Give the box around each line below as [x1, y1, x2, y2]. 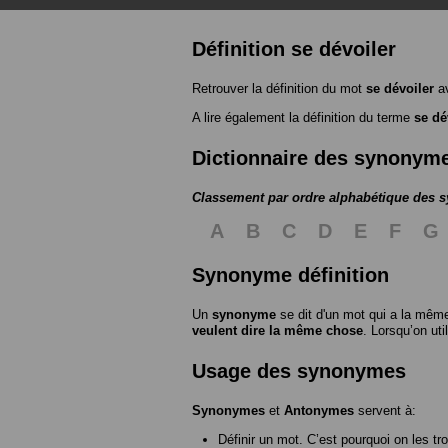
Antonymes [284, 402, 354, 418]
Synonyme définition [192, 263, 389, 286]
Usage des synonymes [192, 359, 406, 382]
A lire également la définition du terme [192, 109, 414, 125]
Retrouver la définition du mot [192, 80, 366, 96]
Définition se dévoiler [192, 37, 396, 60]
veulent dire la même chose [192, 322, 363, 338]
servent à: [354, 402, 416, 418]
